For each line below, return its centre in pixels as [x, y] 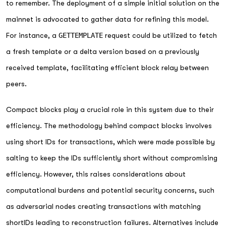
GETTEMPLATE [81, 35]
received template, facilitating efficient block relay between [107, 67]
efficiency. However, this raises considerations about [96, 174]
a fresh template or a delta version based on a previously [103, 51]
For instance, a [32, 35]
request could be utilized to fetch [160, 35]
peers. [16, 83]
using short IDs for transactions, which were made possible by [110, 142]
